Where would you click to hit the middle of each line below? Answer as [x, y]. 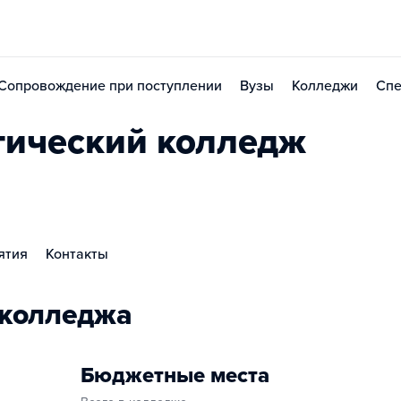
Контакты [77, 254]
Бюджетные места [175, 375]
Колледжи [325, 86]
